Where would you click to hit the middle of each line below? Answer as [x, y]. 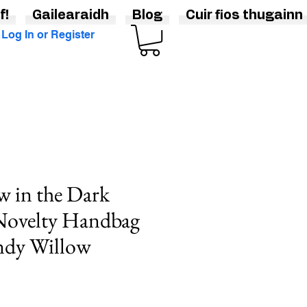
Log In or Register [48, 34]
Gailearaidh [70, 16]
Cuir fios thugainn [244, 16]
